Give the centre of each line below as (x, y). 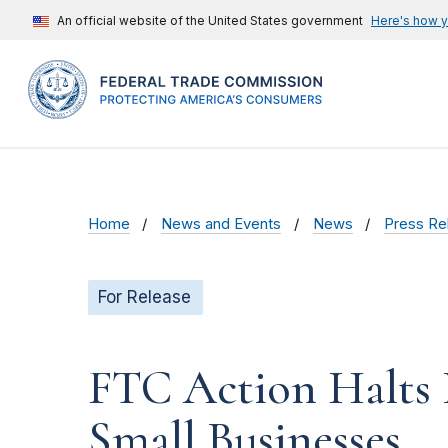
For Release (144, 297)
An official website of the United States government (210, 20)
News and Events (221, 224)
